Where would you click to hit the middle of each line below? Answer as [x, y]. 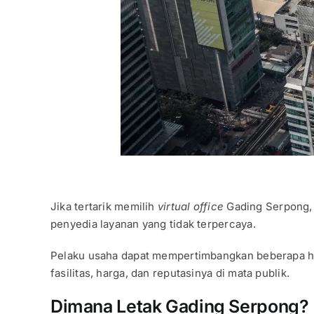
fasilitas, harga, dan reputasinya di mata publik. [170, 273]
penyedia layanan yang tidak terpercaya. [153, 224]
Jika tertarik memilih [104, 207]
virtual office [191, 207]
